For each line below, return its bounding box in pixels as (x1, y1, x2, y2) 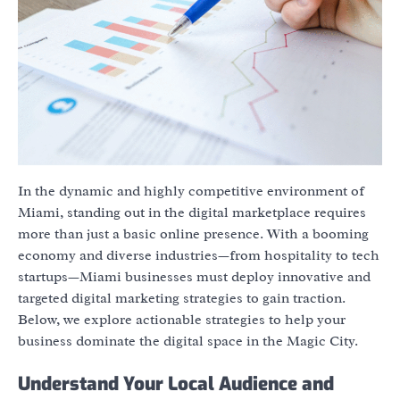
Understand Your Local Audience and (18, 371, 334, 396)
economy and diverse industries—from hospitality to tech (18, 246, 379, 264)
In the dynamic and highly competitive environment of (18, 181, 364, 200)
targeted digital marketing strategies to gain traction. (18, 288, 346, 307)
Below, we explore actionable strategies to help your (18, 310, 346, 329)
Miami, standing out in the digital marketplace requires (18, 203, 366, 221)
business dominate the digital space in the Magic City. (18, 331, 358, 350)
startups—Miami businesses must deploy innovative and (18, 267, 371, 286)
